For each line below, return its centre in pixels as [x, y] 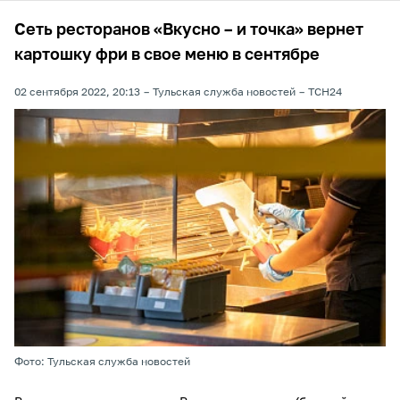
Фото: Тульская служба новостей [102, 362]
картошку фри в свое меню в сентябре [167, 55]
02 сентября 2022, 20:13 [77, 93]
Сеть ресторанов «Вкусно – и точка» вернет [189, 30]
